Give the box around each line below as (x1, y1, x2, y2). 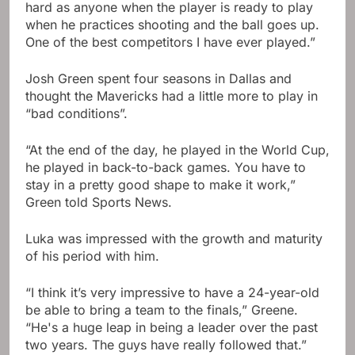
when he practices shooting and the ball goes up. (25, 16, 319, 32)
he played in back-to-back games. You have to (25, 158, 306, 175)
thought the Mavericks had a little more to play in (25, 87, 318, 104)
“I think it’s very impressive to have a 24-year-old (25, 284, 319, 300)
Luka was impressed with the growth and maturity (25, 230, 323, 246)
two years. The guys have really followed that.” (25, 336, 307, 353)
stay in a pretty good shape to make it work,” (25, 176, 296, 193)
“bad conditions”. (25, 105, 128, 121)
